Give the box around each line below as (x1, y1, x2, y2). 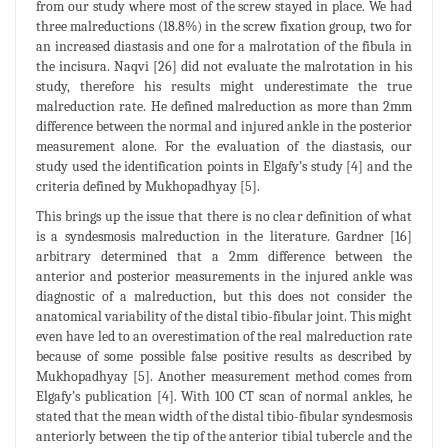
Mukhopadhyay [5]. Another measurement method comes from (36, 367, 412, 385)
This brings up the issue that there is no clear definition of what (36, 207, 412, 225)
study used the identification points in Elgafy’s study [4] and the (36, 157, 412, 175)
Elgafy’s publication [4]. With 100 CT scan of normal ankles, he (36, 387, 412, 405)
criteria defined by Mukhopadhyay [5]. (36, 177, 260, 195)
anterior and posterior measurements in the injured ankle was (36, 267, 412, 285)
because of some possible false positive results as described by (36, 347, 412, 365)
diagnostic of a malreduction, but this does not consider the (36, 287, 412, 305)
